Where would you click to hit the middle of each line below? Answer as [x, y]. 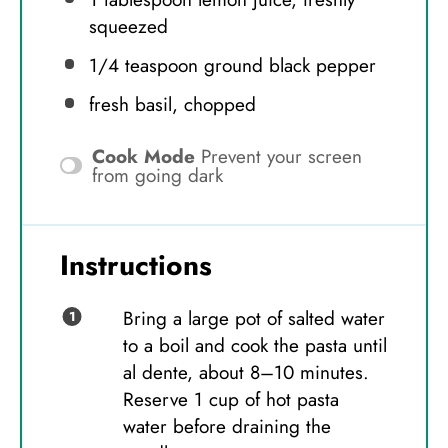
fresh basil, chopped [172, 105]
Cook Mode [143, 156]
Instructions [136, 265]
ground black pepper [286, 66]
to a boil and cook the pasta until [254, 345]
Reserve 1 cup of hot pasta [230, 399]
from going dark [157, 175]
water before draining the [226, 426]
